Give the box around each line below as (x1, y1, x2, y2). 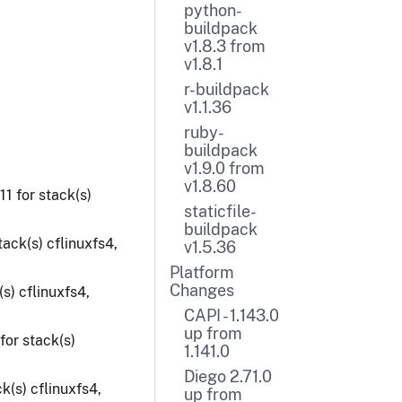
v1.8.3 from (183, 37, 266, 56)
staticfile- (183, 202, 257, 221)
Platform (169, 263, 234, 282)
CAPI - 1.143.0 (183, 306, 279, 325)
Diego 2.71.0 (183, 367, 272, 386)
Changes (169, 281, 234, 300)
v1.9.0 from (183, 159, 265, 178)
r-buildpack (183, 80, 269, 99)
